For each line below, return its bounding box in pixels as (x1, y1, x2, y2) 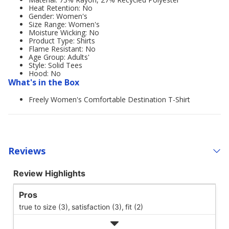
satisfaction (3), (72, 202, 124, 211)
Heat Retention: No (29, 3, 93, 13)
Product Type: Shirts (29, 36, 95, 45)
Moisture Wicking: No (29, 28, 99, 37)
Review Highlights (13, 168, 85, 178)
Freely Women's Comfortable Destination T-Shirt (29, 95, 190, 104)
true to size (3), (19, 202, 70, 211)
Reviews (8, 144, 45, 157)
